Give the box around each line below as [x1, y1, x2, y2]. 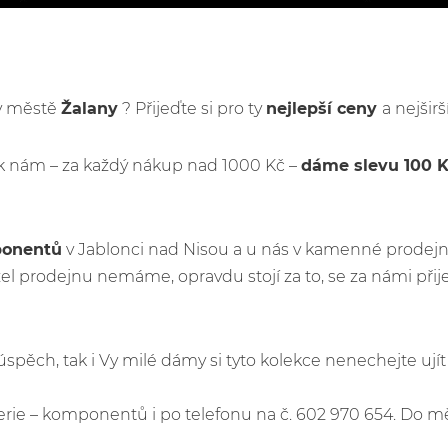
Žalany [61, 99, 118, 118]
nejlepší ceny [266, 99, 382, 118]
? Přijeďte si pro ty [118, 99, 266, 118]
